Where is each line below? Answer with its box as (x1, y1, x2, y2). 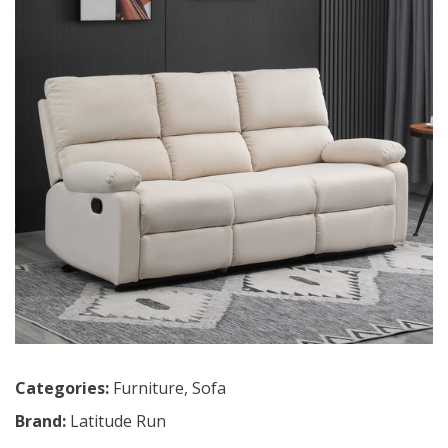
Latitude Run (70, 410, 166, 432)
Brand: (15, 410, 70, 432)
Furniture (113, 377, 184, 399)
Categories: (15, 377, 109, 399)
